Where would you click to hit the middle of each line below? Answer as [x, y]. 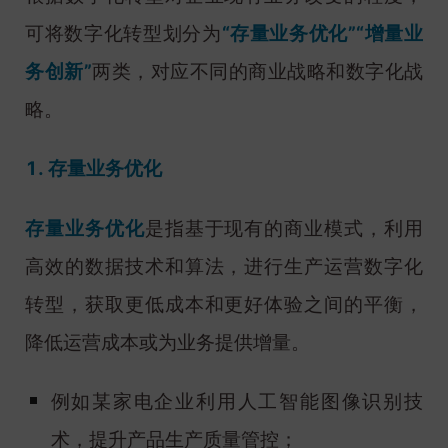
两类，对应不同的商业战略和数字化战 [257, 72]
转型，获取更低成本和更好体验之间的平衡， [224, 304]
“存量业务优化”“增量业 [322, 34]
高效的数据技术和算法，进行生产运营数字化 [224, 266]
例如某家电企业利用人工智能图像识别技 [236, 401]
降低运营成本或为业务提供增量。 [167, 342]
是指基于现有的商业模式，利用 [284, 228]
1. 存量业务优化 [93, 169]
